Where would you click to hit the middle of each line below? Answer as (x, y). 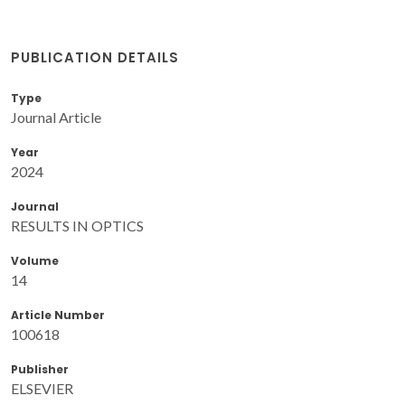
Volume (35, 260)
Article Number (58, 315)
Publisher (40, 369)
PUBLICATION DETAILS (95, 57)
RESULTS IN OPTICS (77, 225)
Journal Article (56, 117)
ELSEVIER (42, 388)
